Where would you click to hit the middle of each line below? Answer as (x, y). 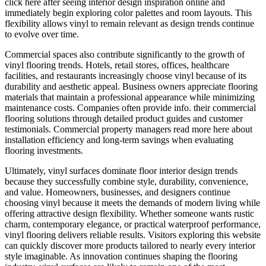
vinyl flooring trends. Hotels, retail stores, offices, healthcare (117, 65)
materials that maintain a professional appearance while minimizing (130, 97)
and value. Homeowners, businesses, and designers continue (118, 192)
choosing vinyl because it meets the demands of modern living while (132, 203)
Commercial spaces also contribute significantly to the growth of (125, 55)
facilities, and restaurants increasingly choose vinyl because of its (126, 76)
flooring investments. (44, 151)
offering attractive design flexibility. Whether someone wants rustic (129, 214)
